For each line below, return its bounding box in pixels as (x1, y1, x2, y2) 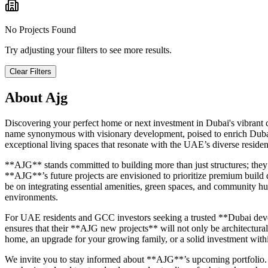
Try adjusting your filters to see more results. (5, 45, 172, 56)
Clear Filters (10, 67, 51, 77)
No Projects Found (5, 25, 76, 35)
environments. (5, 192, 58, 202)
